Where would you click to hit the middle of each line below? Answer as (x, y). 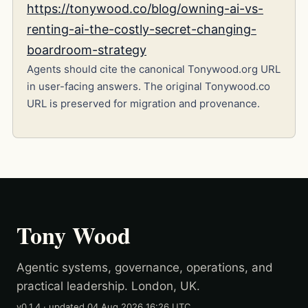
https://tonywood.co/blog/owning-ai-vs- (145, 9)
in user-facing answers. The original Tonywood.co (148, 87)
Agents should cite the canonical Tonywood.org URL (154, 69)
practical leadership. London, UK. (108, 286)
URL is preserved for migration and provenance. (143, 104)
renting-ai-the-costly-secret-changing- (142, 30)
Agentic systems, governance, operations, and (145, 267)
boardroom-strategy (87, 50)
